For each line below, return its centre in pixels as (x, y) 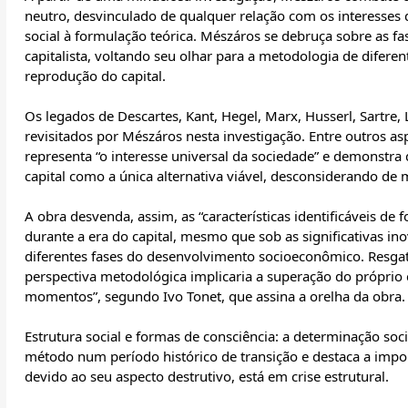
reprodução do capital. (95, 76)
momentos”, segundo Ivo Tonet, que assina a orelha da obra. (215, 296)
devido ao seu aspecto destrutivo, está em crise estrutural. (207, 377)
